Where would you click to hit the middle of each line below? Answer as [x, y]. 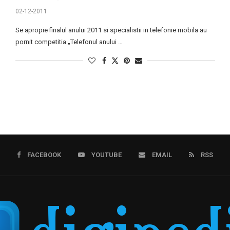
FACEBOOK [44, 155]
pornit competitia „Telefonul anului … [69, 42]
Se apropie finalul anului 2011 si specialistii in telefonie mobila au [111, 30]
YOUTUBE [107, 155]
